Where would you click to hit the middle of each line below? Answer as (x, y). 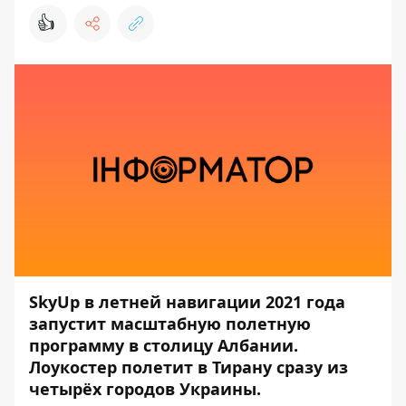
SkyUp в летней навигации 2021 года (187, 302)
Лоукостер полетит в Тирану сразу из (188, 367)
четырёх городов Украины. (145, 389)
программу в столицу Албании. (164, 345)
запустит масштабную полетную (170, 324)
